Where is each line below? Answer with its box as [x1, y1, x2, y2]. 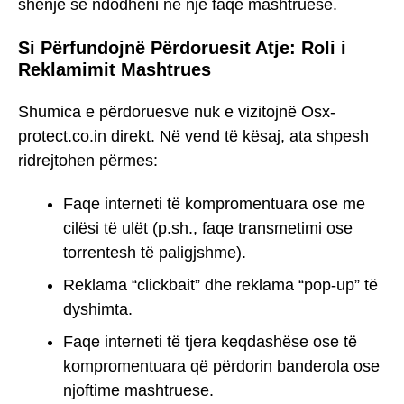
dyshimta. [63, 300, 133, 319]
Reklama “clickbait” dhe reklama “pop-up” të [63, 276, 378, 295]
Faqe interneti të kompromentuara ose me [63, 195, 365, 214]
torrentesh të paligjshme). [63, 243, 246, 262]
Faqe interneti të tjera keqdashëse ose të [63, 333, 357, 352]
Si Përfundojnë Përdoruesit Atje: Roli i [18, 37, 346, 58]
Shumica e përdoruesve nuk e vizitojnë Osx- [18, 102, 335, 121]
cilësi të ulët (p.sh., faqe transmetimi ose [63, 219, 353, 238]
